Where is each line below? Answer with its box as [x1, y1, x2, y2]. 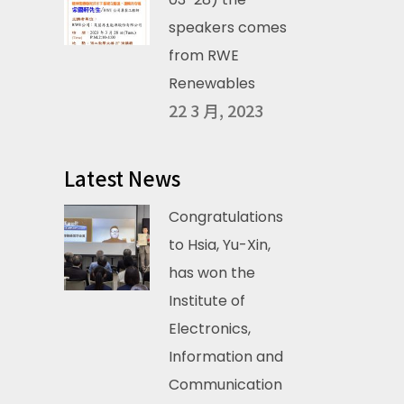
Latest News [64, 163, 180, 192]
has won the [169, 262, 255, 283]
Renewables [169, 73, 255, 94]
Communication [169, 374, 282, 395]
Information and [169, 346, 283, 367]
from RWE [169, 45, 239, 66]
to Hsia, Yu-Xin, [169, 234, 271, 255]
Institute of [169, 290, 245, 311]
